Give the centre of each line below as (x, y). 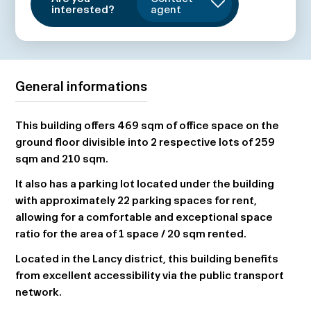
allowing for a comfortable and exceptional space (144, 217)
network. (39, 292)
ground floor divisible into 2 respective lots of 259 (145, 142)
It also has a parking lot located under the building (145, 184)
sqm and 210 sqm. (62, 159)
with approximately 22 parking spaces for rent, (136, 200)
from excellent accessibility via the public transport (150, 275)
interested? (83, 9)
